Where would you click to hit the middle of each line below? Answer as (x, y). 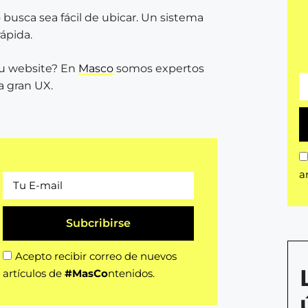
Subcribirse (98, 223)
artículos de (33, 273)
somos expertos (159, 68)
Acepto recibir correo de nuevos (96, 256)
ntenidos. (131, 273)
